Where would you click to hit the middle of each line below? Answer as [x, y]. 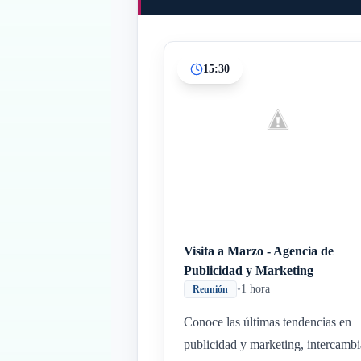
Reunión [210, 289]
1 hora [255, 289]
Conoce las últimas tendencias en [268, 322]
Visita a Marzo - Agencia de [259, 251]
